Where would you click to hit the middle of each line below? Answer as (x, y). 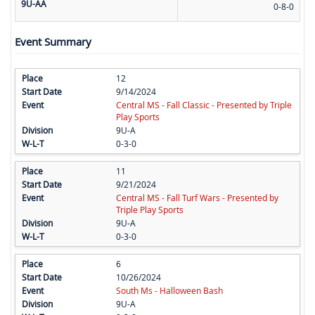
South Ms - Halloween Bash (169, 291)
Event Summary (53, 42)
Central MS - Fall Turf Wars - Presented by (197, 198)
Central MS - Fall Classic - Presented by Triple (204, 105)
